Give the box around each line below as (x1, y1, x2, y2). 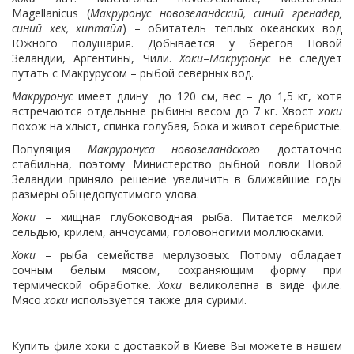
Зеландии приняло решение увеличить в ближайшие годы (12, 171, 342, 186)
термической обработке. (12, 277, 159, 292)
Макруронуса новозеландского (87, 141, 261, 156)
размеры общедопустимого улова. (12, 186, 199, 201)
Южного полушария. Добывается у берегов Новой (12, 36, 342, 51)
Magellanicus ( (12, 6, 90, 21)
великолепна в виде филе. (182, 277, 343, 292)
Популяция (12, 141, 88, 156)
